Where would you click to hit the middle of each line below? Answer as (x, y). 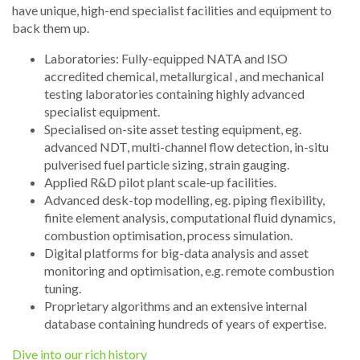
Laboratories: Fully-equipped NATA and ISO (166, 58)
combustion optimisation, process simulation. (168, 235)
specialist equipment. (102, 111)
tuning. (63, 288)
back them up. (51, 27)
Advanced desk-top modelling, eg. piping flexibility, (184, 199)
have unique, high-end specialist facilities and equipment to (172, 10)
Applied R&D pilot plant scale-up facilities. (160, 182)
